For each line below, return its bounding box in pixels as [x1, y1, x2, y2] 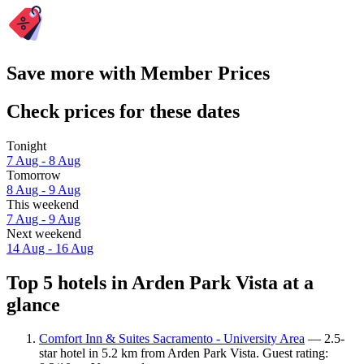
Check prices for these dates [6, 100, 240, 122]
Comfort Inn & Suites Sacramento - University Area [39, 331, 305, 346]
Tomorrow [6, 167, 61, 182]
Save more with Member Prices [6, 62, 270, 84]
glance [6, 293, 60, 315]
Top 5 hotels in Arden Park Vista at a [6, 271, 314, 293]
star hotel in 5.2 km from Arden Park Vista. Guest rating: [39, 346, 328, 361]
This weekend [6, 197, 79, 211]
